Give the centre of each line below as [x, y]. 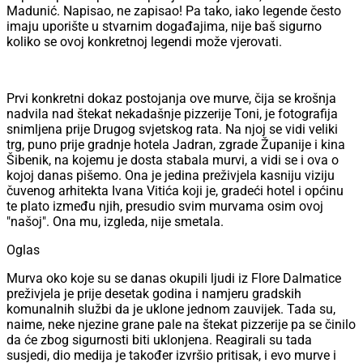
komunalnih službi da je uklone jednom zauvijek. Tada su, [171, 310]
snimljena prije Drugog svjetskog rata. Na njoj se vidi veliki [172, 130]
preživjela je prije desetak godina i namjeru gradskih [154, 294]
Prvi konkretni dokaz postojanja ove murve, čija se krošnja [171, 99]
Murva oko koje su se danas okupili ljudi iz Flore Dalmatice [174, 279]
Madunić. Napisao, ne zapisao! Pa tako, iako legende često [174, 11]
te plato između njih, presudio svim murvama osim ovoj [165, 207]
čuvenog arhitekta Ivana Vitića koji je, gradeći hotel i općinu [175, 191]
